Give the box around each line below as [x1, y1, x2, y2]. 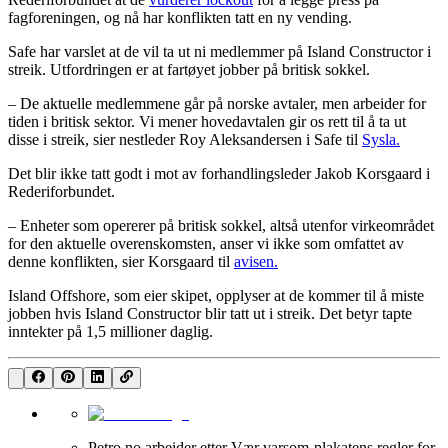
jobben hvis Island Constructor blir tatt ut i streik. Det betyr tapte [8, 304, 412, 322]
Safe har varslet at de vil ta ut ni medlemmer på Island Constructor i [8, 42, 431, 60]
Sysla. [362, 130, 400, 148]
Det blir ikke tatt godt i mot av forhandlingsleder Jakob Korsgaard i [8, 164, 430, 182]
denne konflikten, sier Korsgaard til [8, 252, 234, 270]
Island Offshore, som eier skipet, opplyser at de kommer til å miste [8, 286, 424, 304]
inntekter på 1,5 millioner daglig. [8, 322, 213, 340]
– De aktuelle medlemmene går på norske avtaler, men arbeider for [8, 94, 426, 112]
